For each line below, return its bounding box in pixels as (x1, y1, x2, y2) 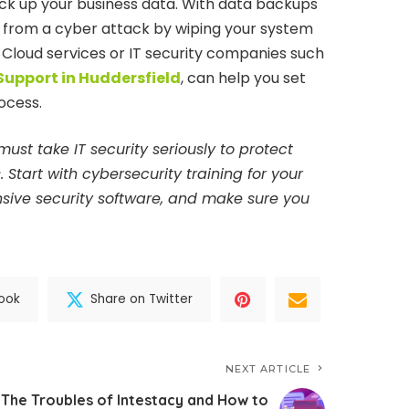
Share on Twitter (90, 290, 193, 309)
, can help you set (180, 67, 306, 89)
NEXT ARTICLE (225, 362, 310, 375)
